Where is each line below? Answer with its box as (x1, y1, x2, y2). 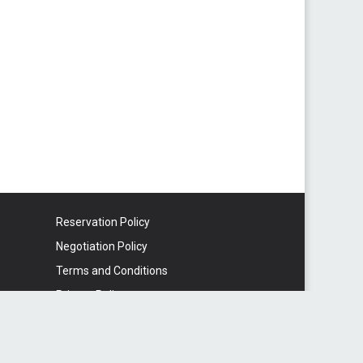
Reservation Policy (55, 216, 150, 228)
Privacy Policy (55, 288, 126, 301)
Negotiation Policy (55, 240, 147, 253)
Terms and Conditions (55, 264, 168, 277)
